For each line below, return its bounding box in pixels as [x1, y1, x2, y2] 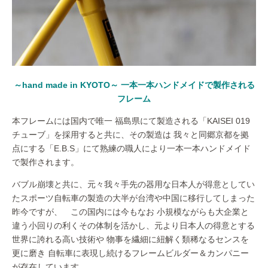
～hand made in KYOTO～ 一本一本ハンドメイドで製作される [13, 80, 255, 90]
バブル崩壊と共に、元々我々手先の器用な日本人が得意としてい [12, 179, 255, 189]
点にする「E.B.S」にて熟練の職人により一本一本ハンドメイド [12, 143, 251, 153]
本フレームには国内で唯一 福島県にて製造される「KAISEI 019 [12, 115, 250, 126]
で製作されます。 [12, 157, 79, 167]
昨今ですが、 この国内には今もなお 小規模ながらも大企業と [12, 206, 249, 217]
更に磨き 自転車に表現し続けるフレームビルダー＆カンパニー [12, 248, 249, 258]
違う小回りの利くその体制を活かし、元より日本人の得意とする [12, 220, 255, 230]
